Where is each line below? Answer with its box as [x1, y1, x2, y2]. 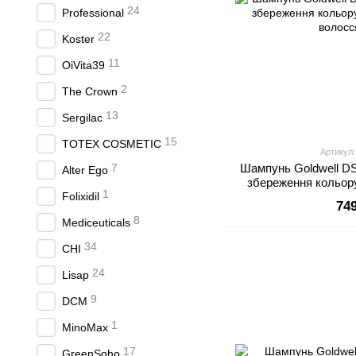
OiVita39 [62, 59, 105, 72]
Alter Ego [62, 164, 108, 176]
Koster [62, 33, 95, 45]
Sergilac [62, 111, 103, 124]
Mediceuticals [62, 216, 130, 229]
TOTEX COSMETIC [62, 137, 161, 150]
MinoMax [62, 321, 108, 334]
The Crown [62, 85, 118, 98]
